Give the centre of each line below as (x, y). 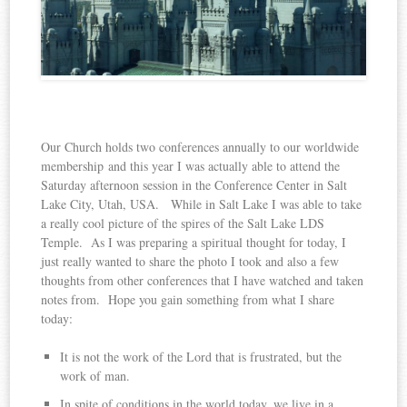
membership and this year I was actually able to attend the (191, 165)
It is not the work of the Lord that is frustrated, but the (201, 356)
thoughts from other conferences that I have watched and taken (203, 280)
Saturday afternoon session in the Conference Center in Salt (194, 184)
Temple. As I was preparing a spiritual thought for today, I (194, 242)
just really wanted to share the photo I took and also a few (190, 261)
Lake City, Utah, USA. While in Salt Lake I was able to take (202, 203)
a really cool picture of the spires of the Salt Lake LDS (183, 223)
